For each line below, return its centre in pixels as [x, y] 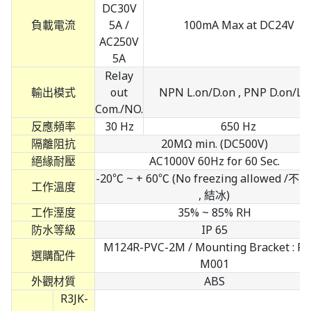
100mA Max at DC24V [238, 25]
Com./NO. [119, 109]
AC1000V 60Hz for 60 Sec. [214, 161]
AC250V [119, 42]
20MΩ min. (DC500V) [214, 144]
